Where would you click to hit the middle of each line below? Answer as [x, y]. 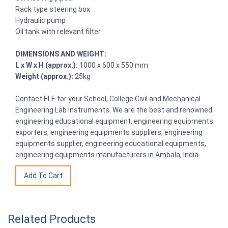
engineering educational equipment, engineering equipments [114, 121]
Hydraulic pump [40, 20]
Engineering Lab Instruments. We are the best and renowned [114, 110]
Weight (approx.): [44, 76]
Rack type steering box [53, 9]
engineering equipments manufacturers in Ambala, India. [108, 154]
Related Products [52, 219]
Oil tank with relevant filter [58, 31]
